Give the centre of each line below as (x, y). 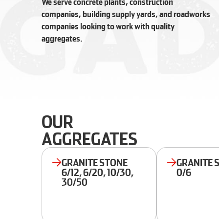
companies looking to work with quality (108, 26)
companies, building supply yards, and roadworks (126, 14)
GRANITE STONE (95, 163)
